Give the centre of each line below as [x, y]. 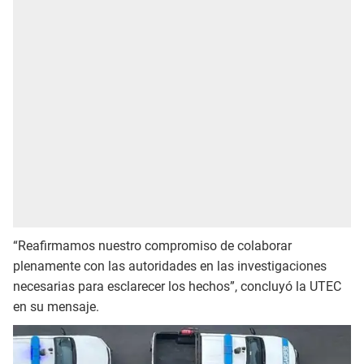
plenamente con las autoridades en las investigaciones [170, 266]
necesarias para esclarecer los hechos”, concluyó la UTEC [177, 287]
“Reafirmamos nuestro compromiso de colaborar [152, 246]
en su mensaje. [56, 307]
